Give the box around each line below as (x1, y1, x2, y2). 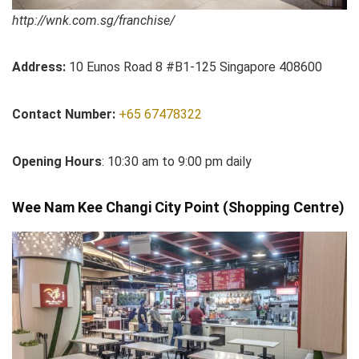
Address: (12, 59, 66, 75)
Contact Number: (12, 107, 119, 123)
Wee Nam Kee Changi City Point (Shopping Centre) (12, 199, 345, 216)
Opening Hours (12, 154, 102, 170)
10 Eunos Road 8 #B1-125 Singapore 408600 (66, 59, 322, 75)
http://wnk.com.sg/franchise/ (12, 13, 175, 29)
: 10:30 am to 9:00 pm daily (102, 154, 252, 170)
